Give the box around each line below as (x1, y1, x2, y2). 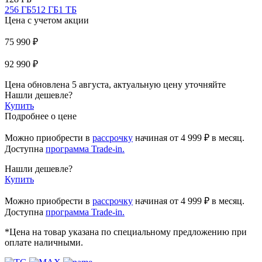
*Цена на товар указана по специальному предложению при (5, 226, 247, 237)
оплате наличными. (5, 237, 83, 247)
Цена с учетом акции (5, 15, 89, 25)
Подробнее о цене (5, 111, 77, 121)
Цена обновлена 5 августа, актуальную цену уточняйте (5, 79, 226, 89)
